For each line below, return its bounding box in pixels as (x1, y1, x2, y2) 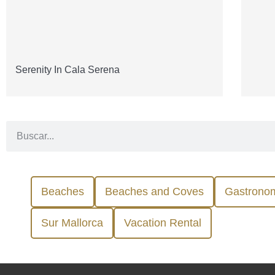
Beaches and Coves (105, 185, 204, 198)
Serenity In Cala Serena (15, 64, 120, 76)
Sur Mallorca (41, 217, 103, 230)
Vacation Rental (124, 217, 201, 230)
